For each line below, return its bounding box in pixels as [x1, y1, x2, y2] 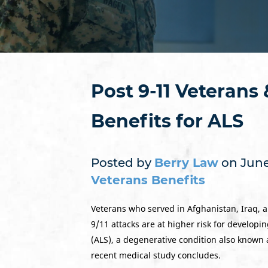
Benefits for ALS [91, 110, 243, 132]
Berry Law [154, 156, 218, 170]
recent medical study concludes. [91, 249, 221, 261]
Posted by [91, 156, 154, 170]
